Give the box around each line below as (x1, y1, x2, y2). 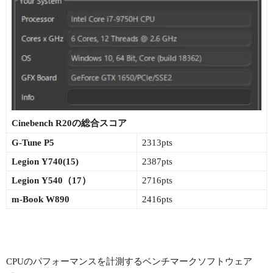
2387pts (142, 156, 172, 166)
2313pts (142, 137, 172, 147)
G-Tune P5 (12, 137, 54, 147)
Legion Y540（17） (12, 175, 91, 185)
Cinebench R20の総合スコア (12, 118, 127, 129)
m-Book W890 (12, 194, 69, 204)
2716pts (142, 175, 172, 185)
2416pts (142, 194, 172, 204)
